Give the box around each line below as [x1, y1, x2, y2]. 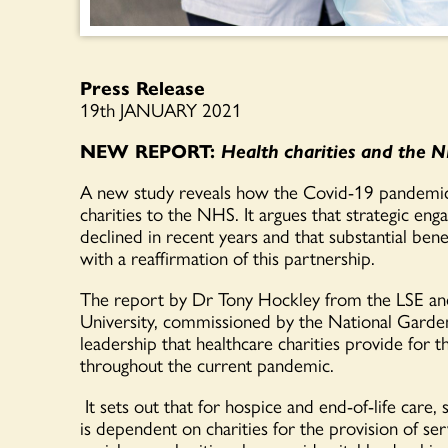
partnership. [279, 243, 375, 272]
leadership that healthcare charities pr [80, 328, 362, 357]
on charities [177, 413, 268, 442]
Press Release [80, 73, 205, 102]
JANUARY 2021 [120, 95, 247, 124]
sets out [95, 391, 159, 420]
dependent [96, 413, 177, 442]
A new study [80, 177, 179, 206]
